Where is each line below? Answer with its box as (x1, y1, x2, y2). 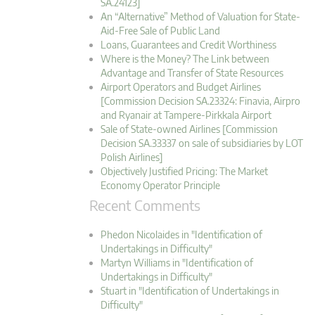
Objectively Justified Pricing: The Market (101, 165, 268, 178)
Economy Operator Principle (101, 179, 220, 192)
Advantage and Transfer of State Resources (101, 67, 283, 79)
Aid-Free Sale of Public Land (101, 25, 220, 37)
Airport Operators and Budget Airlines (101, 81, 261, 94)
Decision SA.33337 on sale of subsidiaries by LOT (101, 137, 303, 150)
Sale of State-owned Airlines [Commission (101, 123, 278, 136)
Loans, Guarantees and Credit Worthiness (101, 39, 276, 51)
